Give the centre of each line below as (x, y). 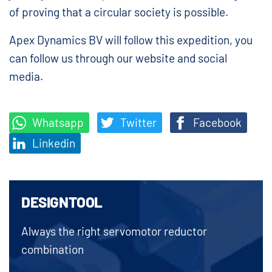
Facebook (216, 123)
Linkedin (53, 143)
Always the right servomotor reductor (114, 231)
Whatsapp (57, 123)
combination (53, 250)
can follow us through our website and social (118, 58)
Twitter (137, 123)
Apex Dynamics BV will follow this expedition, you (131, 40)
